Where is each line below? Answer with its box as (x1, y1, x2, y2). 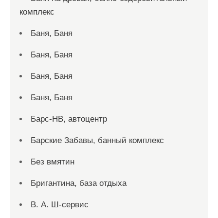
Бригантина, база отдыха (31, 179, 127, 188)
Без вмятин (31, 157, 74, 166)
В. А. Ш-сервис (31, 200, 89, 209)
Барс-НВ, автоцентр (31, 114, 107, 124)
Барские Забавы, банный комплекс (31, 136, 164, 145)
